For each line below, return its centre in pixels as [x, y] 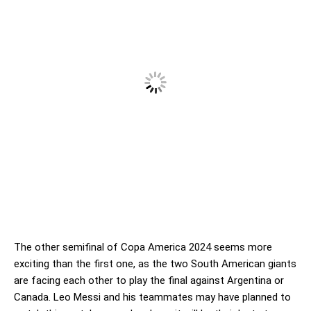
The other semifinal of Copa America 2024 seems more [143, 247]
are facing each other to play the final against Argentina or [149, 280]
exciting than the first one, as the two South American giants [155, 263]
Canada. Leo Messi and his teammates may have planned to [152, 297]
